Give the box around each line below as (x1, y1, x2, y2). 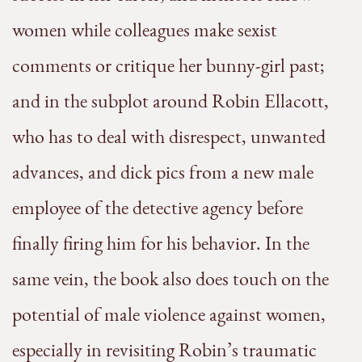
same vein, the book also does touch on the (12, 266, 329, 292)
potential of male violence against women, (12, 301, 326, 327)
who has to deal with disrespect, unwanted (12, 124, 326, 149)
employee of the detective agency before (12, 195, 303, 221)
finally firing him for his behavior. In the (12, 230, 309, 256)
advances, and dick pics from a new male (12, 159, 314, 185)
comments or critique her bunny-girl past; (12, 53, 324, 78)
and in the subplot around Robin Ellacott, (12, 88, 329, 114)
